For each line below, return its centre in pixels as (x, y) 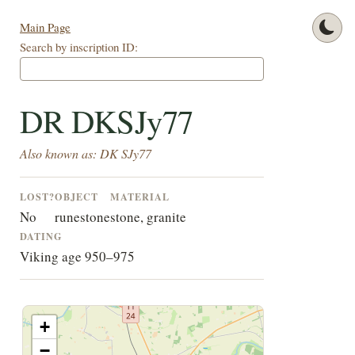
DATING (41, 237)
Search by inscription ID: (78, 47)
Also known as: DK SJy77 (85, 154)
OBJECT (76, 197)
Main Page (45, 27)
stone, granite (148, 217)
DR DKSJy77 (106, 121)
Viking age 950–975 (77, 257)
